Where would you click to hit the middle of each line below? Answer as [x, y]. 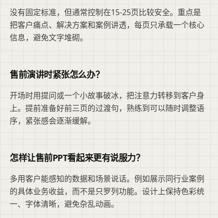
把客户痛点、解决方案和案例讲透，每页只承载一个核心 [107, 25]
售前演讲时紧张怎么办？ [57, 75]
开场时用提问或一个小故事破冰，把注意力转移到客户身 [107, 96]
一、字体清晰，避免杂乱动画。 [64, 204]
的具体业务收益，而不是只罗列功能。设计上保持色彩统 [107, 191]
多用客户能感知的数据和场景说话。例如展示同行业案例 [107, 179]
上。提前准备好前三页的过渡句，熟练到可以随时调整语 [107, 108]
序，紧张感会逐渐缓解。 [53, 121]
